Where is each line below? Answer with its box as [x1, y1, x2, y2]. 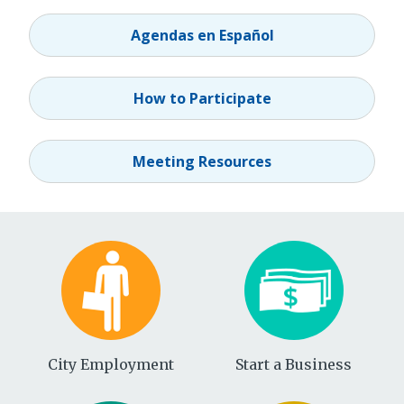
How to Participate [133, 87, 271, 108]
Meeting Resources [133, 151, 271, 171]
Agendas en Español [130, 24, 274, 45]
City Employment [47, 354, 174, 373]
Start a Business [235, 354, 352, 373]
